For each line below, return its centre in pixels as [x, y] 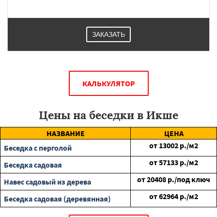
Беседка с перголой [38, 148]
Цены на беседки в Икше [108, 115]
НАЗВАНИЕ [65, 133]
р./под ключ [189, 179]
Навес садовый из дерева [47, 182]
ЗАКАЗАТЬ [108, 34]
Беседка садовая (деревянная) [57, 199]
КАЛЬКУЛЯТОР [108, 83]
